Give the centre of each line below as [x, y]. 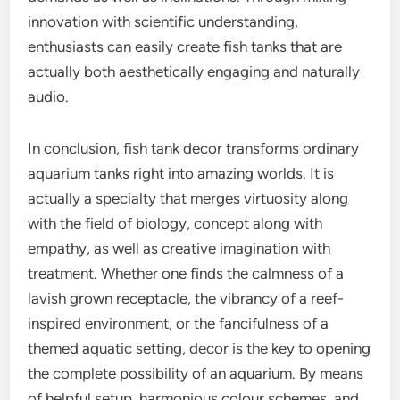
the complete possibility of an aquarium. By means [196, 373]
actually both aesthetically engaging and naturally [194, 71]
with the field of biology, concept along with [175, 223]
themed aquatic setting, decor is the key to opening [200, 348]
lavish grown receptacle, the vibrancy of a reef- [186, 298]
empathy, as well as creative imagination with [179, 248]
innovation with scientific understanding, [163, 21]
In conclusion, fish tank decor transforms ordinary [194, 148]
